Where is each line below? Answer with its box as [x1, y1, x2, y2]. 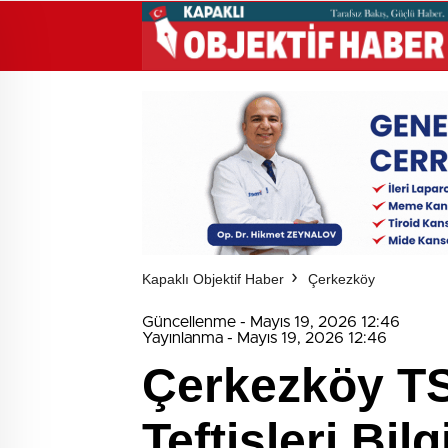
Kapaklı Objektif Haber [142, 270, 284, 287]
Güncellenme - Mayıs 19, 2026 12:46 [142, 313, 400, 330]
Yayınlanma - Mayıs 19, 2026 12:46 [142, 329, 387, 346]
